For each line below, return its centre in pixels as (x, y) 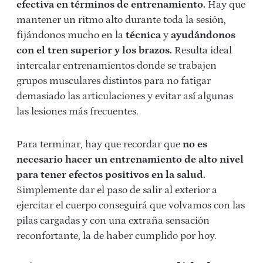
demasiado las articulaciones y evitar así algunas (125, 97)
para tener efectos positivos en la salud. (111, 175)
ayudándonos (203, 36)
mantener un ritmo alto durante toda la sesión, (121, 20)
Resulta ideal (202, 51)
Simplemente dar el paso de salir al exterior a (117, 190)
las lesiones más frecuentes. (77, 112)
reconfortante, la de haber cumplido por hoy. (117, 236)
